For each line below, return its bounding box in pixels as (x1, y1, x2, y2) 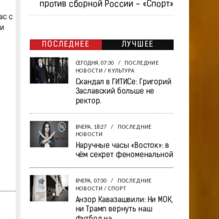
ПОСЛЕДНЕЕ (42, 41, 89, 49)
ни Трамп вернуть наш (75, 205, 152, 214)
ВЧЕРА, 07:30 (75, 178, 108, 184)
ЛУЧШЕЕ (121, 41, 154, 49)
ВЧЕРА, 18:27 (75, 124, 108, 131)
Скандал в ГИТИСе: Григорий (75, 78, 171, 86)
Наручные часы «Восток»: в (75, 142, 169, 150)
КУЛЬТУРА (108, 68, 135, 74)
